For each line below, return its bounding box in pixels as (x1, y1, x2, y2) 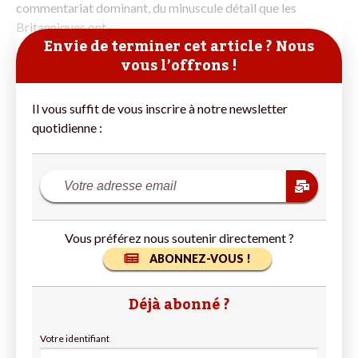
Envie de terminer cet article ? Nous (44, 31, 314, 61)
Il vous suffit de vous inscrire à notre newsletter (32, 100, 288, 116)
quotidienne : (32, 119, 102, 135)
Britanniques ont (16, 18, 106, 34)
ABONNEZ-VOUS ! (149, 251, 251, 265)
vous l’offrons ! (121, 50, 237, 80)
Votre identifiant (40, 332, 109, 344)
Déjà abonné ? (128, 289, 230, 319)
